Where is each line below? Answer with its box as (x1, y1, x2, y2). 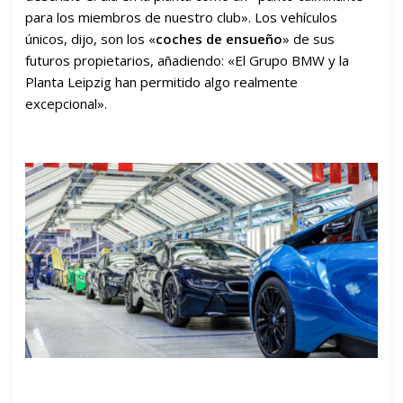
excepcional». (25, 94, 108, 112)
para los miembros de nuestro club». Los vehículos (25, 7, 338, 26)
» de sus (282, 29, 336, 48)
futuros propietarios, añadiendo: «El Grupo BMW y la (25, 50, 350, 69)
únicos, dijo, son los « (25, 29, 157, 48)
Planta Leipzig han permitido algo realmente (25, 72, 299, 91)
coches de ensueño (156, 29, 283, 48)
